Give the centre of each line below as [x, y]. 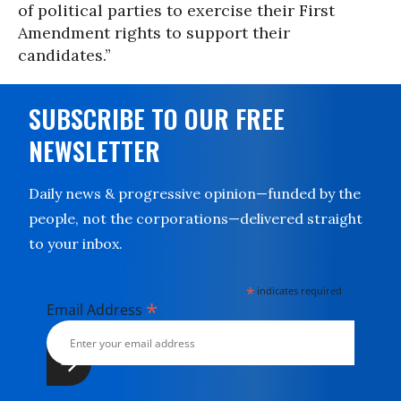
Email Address [96, 310]
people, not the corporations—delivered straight [196, 218]
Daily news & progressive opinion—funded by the [195, 193]
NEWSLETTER [94, 151]
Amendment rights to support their [154, 33]
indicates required [299, 290]
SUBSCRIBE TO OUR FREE [157, 119]
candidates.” [64, 55]
